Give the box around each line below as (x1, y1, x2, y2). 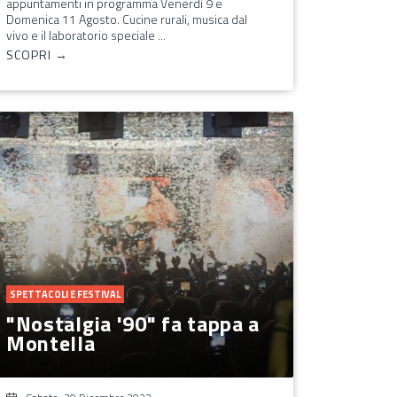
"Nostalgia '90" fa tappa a (5, 307, 261, 339)
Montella (5, 326, 96, 359)
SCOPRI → (5, 44, 68, 64)
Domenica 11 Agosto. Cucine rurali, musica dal (5, 9, 247, 28)
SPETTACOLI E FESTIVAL (9, 286, 121, 301)
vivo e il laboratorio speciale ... (5, 25, 166, 44)
